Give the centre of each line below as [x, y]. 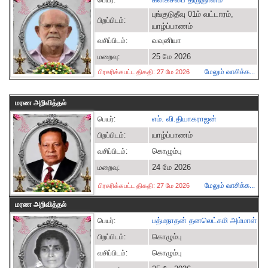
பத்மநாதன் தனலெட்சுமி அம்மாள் [204, 220]
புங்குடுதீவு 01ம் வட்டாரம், [193, 14]
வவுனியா [167, 40]
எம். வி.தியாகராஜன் [184, 119]
